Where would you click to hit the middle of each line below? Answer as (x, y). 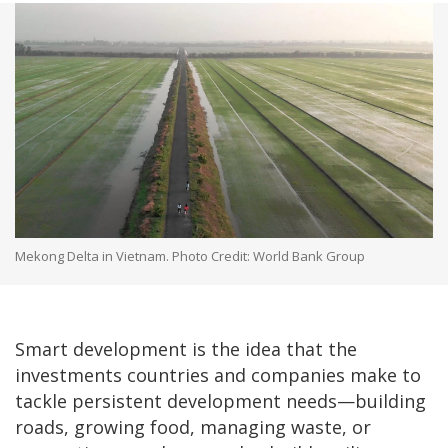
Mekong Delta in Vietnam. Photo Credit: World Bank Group (190, 255)
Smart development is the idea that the (186, 348)
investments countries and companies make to (218, 374)
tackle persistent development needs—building (220, 400)
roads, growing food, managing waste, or (193, 426)
